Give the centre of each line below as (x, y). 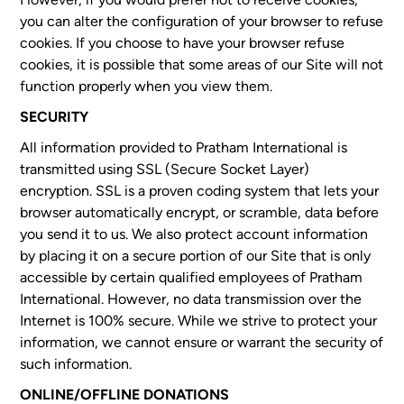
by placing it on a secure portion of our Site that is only (196, 256)
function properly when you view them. (147, 86)
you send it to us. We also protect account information (194, 234)
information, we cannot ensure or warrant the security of (202, 342)
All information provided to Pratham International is (184, 147)
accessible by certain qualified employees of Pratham (192, 277)
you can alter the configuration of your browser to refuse (202, 21)
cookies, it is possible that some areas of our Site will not (202, 64)
